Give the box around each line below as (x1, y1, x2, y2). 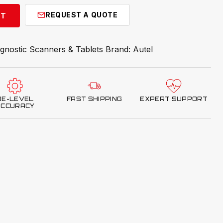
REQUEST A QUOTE (45, 10, 118, 19)
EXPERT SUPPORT (140, 95, 208, 103)
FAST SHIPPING (67, 95, 122, 103)
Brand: (106, 44, 133, 54)
